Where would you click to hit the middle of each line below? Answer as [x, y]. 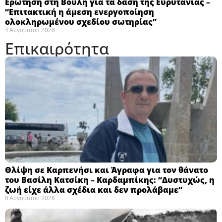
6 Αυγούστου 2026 [30, 198]
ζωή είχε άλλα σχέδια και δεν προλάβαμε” [94, 190]
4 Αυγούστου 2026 [30, 30]
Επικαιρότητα [57, 48]
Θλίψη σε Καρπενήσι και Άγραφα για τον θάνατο [107, 170]
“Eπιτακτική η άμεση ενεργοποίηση [80, 12]
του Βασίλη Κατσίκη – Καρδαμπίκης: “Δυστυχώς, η [110, 180]
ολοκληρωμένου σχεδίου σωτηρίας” [81, 22]
